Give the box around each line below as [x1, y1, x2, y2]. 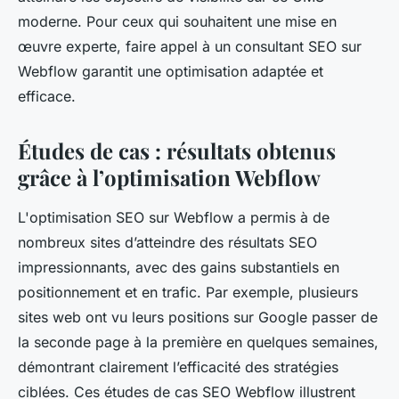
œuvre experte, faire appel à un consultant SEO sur [18, 37, 362, 56]
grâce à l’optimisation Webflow [18, 163, 321, 192]
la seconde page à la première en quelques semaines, [18, 333, 379, 352]
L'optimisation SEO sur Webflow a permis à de [18, 208, 330, 227]
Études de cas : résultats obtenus [18, 136, 336, 166]
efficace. [18, 87, 76, 106]
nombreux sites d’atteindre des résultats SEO [18, 233, 317, 252]
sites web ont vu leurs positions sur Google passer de [18, 308, 378, 327]
